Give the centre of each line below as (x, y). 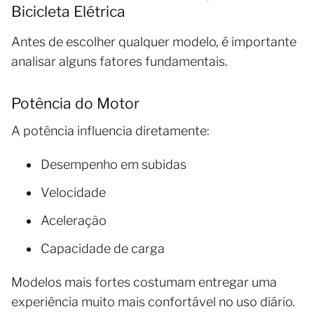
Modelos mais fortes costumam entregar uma (144, 282)
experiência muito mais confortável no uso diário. (153, 301)
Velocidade (73, 192)
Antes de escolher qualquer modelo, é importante (154, 41)
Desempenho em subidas (114, 164)
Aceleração (74, 220)
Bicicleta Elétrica (68, 11)
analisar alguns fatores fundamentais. (120, 61)
